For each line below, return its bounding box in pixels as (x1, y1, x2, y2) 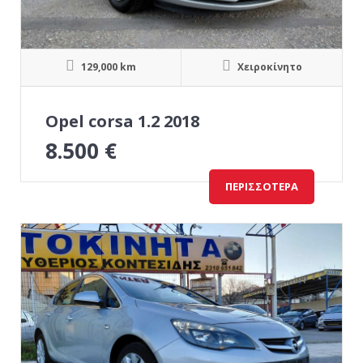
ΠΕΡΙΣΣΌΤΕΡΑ (225, 179, 298, 194)
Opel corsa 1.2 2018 (45, 110, 199, 132)
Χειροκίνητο (234, 60, 302, 74)
